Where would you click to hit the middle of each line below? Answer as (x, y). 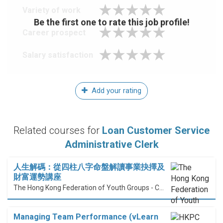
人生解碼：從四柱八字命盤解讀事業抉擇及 (89, 167)
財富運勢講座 (37, 177)
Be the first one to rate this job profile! (111, 22)
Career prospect (54, 33)
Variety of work (52, 10)
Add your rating (115, 91)
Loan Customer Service (156, 131)
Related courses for (58, 131)
